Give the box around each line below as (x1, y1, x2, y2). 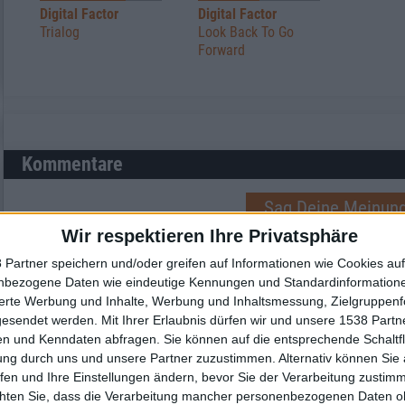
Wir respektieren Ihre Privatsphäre (61, 226, 358, 246)
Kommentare (22, 152, 123, 175)
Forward (198, 41, 245, 59)
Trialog (40, 23, 80, 41)
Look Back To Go (198, 23, 294, 41)
